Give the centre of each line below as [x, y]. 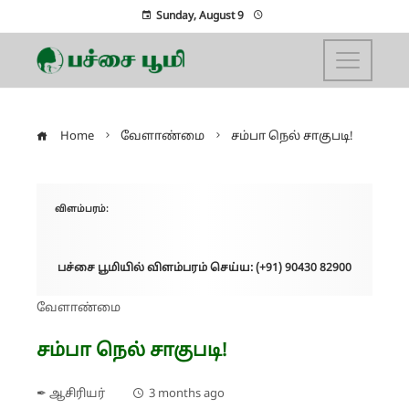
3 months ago [187, 394]
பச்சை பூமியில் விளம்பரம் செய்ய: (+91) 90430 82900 [204, 268]
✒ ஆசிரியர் [71, 394]
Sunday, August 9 [200, 16]
